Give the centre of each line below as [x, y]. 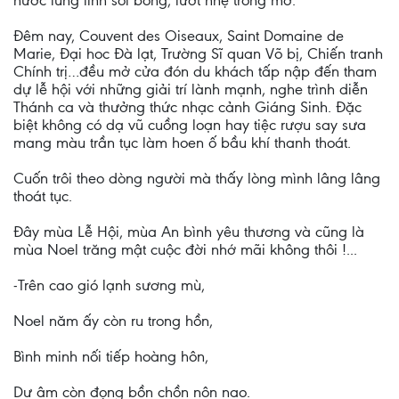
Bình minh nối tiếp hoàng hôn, [111, 356]
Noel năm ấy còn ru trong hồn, [113, 321]
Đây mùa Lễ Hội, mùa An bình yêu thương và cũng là [189, 232]
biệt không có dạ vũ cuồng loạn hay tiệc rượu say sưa [190, 125]
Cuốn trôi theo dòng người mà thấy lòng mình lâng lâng [197, 178]
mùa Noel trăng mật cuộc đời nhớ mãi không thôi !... [185, 249]
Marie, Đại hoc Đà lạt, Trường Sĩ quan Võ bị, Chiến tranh [198, 53]
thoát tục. [43, 196]
